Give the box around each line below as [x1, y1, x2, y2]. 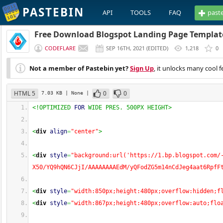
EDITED [148, 44, 167, 52]
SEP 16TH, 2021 [106, 44, 145, 52]
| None [65, 90, 86, 96]
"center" [71, 128, 99, 135]
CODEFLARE [45, 44, 76, 52]
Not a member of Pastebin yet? [29, 64, 128, 73]
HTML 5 [14, 89, 35, 98]
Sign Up [130, 64, 154, 73]
